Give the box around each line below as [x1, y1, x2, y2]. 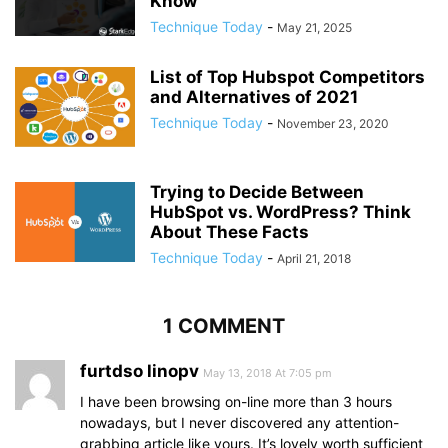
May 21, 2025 [277, 19, 352, 35]
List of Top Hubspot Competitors [150, 66, 425, 87]
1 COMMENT [163, 313, 285, 338]
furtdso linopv [80, 360, 199, 381]
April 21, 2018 [277, 250, 351, 266]
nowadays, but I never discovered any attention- [80, 413, 399, 431]
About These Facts [150, 221, 309, 242]
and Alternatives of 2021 [150, 86, 358, 107]
